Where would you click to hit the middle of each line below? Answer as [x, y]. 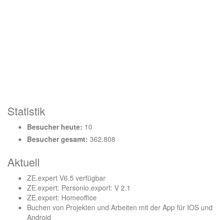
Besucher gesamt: [58, 139]
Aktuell [24, 162]
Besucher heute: [56, 127]
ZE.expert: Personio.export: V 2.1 [79, 188]
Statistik [26, 111]
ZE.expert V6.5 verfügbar [66, 178]
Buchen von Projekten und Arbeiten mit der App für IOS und [120, 207]
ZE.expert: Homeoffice [62, 198]
